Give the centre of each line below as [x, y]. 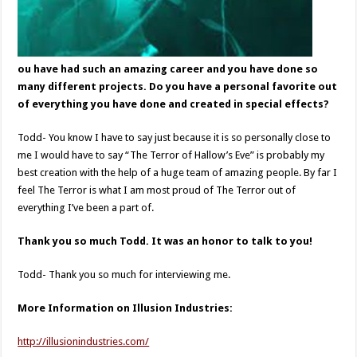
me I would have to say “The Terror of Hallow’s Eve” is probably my [171, 155]
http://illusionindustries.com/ [84, 341]
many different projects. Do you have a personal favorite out [178, 86]
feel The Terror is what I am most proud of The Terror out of [157, 190]
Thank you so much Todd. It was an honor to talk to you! [165, 241]
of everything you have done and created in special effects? [174, 104]
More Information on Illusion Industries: [126, 308]
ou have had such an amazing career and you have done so [168, 69]
